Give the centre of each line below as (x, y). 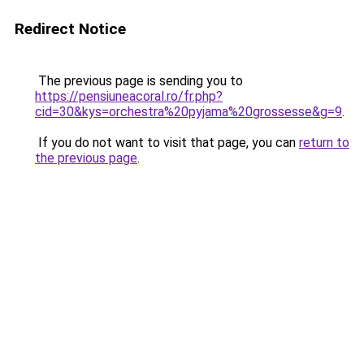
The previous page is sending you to (139, 81)
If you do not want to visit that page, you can (167, 143)
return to (324, 143)
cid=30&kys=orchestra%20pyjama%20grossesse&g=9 (188, 112)
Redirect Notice (70, 29)
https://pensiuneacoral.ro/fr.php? (129, 96)
